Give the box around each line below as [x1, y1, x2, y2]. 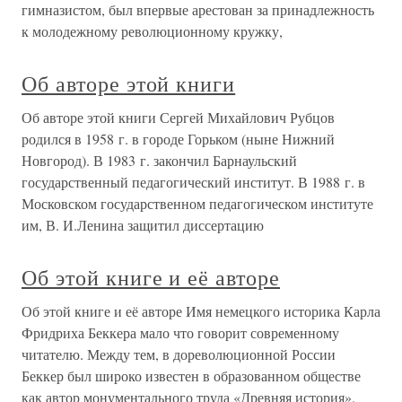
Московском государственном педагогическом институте [22, 193, 373, 213]
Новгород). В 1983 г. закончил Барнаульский [22, 150, 297, 170]
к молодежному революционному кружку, [22, 21, 283, 40]
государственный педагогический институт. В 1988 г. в [22, 171, 365, 191]
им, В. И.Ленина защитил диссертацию [22, 214, 264, 234]
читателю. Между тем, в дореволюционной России [22, 344, 336, 363]
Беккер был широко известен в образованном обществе [22, 365, 361, 385]
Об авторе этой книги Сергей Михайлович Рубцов [22, 107, 335, 127]
